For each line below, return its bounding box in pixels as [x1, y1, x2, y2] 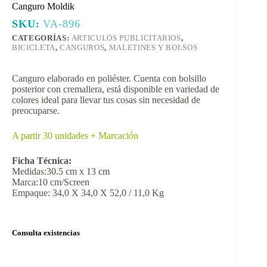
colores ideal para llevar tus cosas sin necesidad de [12, 94, 200, 105]
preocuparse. [12, 105, 60, 116]
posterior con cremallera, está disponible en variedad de [12, 83, 219, 94]
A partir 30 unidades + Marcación [12, 130, 138, 141]
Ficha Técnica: [12, 155, 72, 166]
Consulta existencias [12, 228, 80, 237]
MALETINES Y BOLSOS [108, 42, 198, 52]
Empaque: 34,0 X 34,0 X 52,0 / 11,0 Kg [12, 187, 164, 198]
